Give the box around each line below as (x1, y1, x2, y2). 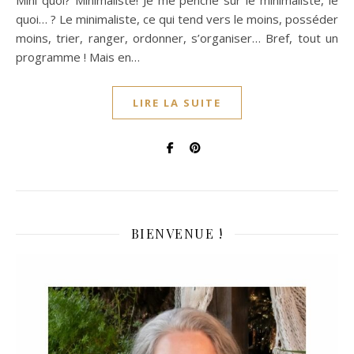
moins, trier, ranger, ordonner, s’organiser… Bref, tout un (16, 30, 338, 46)
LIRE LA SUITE (133, 96, 221, 110)
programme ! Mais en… (16, 49, 140, 65)
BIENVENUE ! (130, 225, 224, 242)
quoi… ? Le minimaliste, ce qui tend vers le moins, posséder (16, 11, 338, 27)
